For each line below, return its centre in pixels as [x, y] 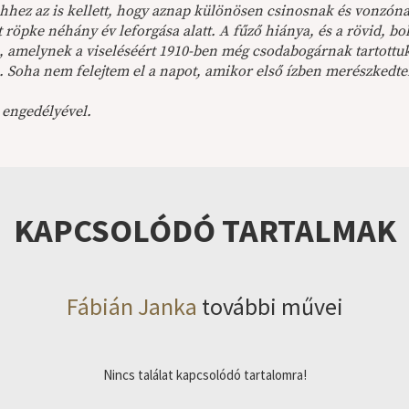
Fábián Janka [131, 306]
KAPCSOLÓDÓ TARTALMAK [204, 231]
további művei [270, 306]
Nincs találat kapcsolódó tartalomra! [204, 375]
